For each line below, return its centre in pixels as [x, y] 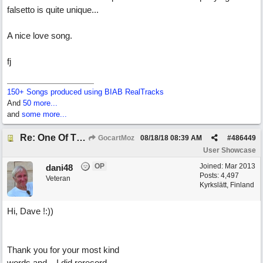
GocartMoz [115, 138]
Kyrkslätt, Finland [227, 185]
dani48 [59, 168]
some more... [44, 114]
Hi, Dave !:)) [30, 211]
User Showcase [230, 150]
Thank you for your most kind [63, 250]
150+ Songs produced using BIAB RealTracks [85, 92]
